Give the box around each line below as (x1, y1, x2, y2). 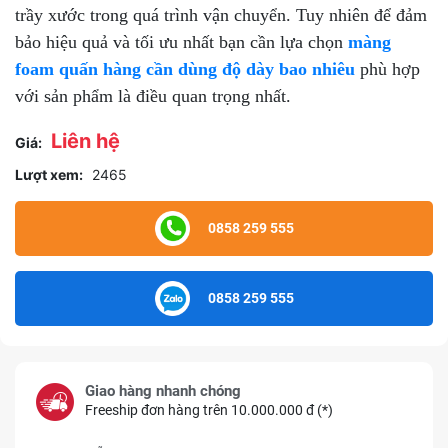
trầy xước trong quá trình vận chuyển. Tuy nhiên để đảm (15, 4, 427, 25)
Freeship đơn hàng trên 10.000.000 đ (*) (85, 401, 333, 418)
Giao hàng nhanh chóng (85, 381, 241, 400)
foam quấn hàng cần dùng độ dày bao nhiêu (15, 58, 355, 79)
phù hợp (355, 58, 420, 79)
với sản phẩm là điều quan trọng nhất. (15, 85, 291, 106)
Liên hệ (51, 128, 120, 153)
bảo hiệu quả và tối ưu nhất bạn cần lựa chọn (15, 31, 348, 52)
